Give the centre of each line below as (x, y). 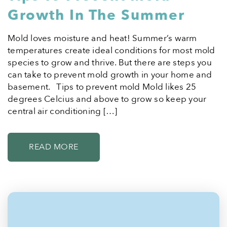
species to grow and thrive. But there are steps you (110, 63)
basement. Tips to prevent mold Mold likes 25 (102, 87)
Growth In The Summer (96, 15)
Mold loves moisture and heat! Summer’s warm (102, 39)
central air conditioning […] (63, 111)
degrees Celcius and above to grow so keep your (107, 99)
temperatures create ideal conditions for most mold (111, 51)
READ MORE (54, 147)
